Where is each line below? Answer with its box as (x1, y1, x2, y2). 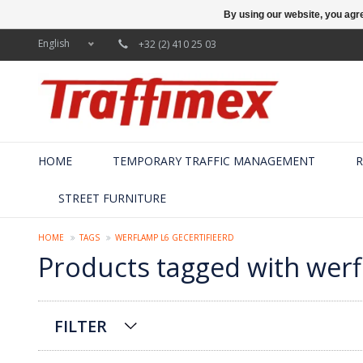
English (38, 36, 70, 50)
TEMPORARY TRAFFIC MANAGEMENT (113, 152, 315, 169)
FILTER (54, 314, 107, 337)
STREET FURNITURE (58, 190, 166, 206)
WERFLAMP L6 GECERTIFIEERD (115, 231, 234, 243)
